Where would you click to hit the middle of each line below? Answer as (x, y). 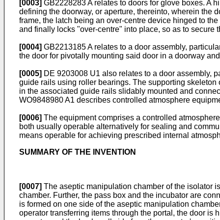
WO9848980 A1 (47, 100)
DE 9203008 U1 (72, 73)
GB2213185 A (68, 47)
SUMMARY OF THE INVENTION (78, 152)
